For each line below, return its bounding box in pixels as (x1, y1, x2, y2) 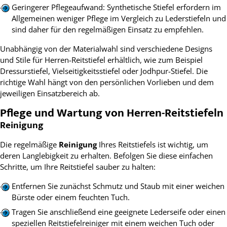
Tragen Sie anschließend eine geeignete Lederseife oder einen (11, 207, 225, 217)
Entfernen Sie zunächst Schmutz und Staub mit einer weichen (11, 180, 224, 191)
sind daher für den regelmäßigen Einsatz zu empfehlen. (11, 24, 204, 35)
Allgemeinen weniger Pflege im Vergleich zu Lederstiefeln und (11, 13, 226, 24)
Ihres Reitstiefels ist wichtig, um (97, 139, 208, 150)
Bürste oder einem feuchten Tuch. (11, 192, 130, 202)
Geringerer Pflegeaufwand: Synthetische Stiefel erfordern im (11, 2, 221, 13)
